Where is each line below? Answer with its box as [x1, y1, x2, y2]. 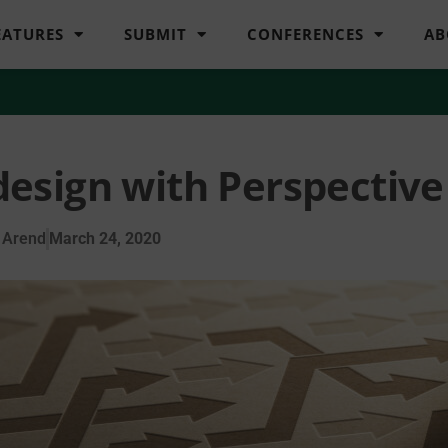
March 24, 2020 [48, 228, 161, 248]
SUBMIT [124, 24, 188, 45]
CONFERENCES [247, 24, 365, 45]
